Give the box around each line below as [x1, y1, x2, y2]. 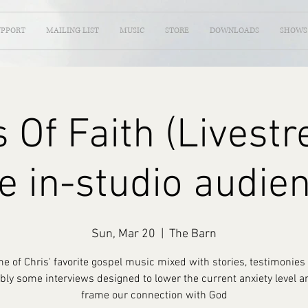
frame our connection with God [80, 289, 228, 302]
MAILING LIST [46, 25, 99, 36]
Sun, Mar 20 [91, 227, 155, 241]
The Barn [169, 227, 217, 241]
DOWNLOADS [210, 25, 259, 36]
